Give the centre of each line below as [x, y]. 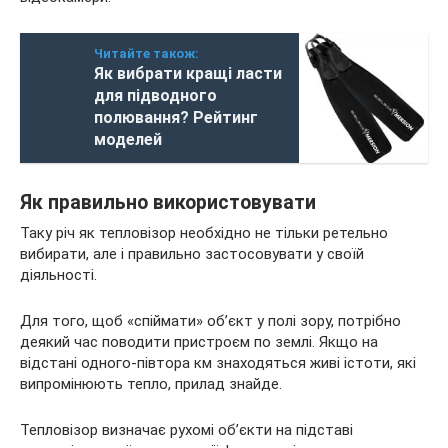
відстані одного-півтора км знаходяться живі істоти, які [218, 362]
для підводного [155, 95]
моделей [128, 139]
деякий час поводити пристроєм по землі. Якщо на [199, 341]
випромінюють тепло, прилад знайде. [151, 383]
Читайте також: [146, 53]
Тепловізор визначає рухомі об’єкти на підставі [186, 429]
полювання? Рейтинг [176, 117]
